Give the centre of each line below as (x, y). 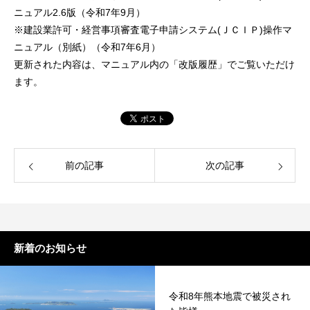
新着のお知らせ (50, 248)
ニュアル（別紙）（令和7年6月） (87, 47)
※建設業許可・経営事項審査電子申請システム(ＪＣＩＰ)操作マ (153, 30)
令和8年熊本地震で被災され (230, 295)
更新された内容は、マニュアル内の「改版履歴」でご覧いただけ (154, 64)
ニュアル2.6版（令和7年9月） (80, 12)
